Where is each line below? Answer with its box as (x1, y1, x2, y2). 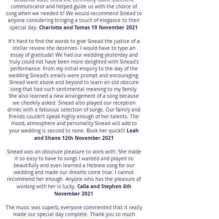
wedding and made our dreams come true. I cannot (14, 169, 134, 175)
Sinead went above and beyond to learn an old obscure (9, 79, 139, 86)
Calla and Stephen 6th (77, 183, 131, 190)
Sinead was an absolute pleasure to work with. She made (6, 149, 141, 155)
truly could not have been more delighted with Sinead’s (9, 59, 139, 65)
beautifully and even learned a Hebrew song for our (13, 162, 134, 169)
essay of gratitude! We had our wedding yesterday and (10, 52, 138, 58)
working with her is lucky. (16, 183, 77, 190)
